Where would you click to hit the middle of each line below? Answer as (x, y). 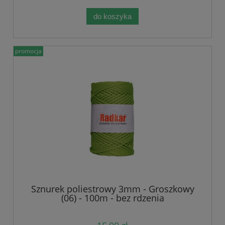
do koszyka (113, 16)
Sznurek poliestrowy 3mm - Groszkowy (113, 189)
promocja (28, 51)
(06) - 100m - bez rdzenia (113, 198)
